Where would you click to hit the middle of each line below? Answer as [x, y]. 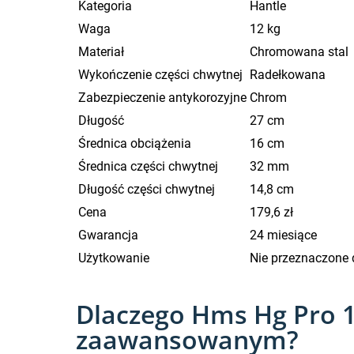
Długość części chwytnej [147, 189]
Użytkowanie [114, 258]
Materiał [101, 51]
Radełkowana [288, 74]
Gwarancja [108, 235]
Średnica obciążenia [135, 143]
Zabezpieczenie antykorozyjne [162, 97]
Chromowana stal [299, 51]
